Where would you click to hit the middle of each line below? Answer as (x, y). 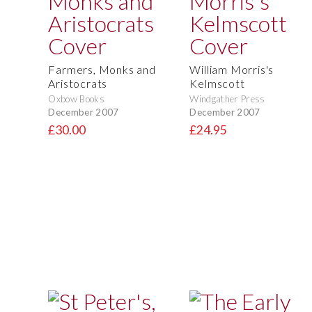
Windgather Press (227, 99)
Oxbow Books (76, 99)
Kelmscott (217, 84)
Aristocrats (78, 84)
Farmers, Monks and (102, 70)
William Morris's (232, 70)
